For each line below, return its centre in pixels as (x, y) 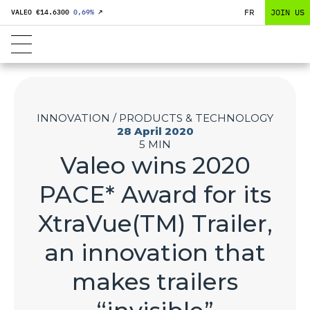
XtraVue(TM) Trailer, (155, 224)
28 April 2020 (155, 131)
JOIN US (288, 12)
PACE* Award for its (155, 194)
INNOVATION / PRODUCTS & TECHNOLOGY (155, 118)
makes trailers (155, 282)
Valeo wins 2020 (155, 165)
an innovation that (155, 253)
